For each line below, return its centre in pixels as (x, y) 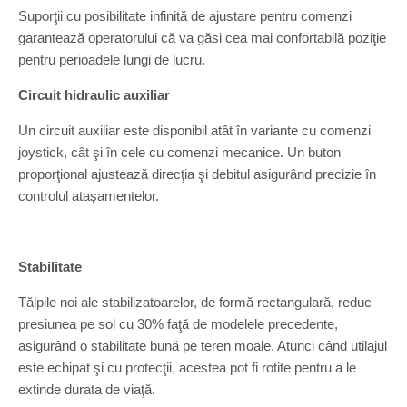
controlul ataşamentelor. (89, 196)
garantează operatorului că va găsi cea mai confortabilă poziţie (202, 38)
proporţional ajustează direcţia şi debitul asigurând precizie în (197, 174)
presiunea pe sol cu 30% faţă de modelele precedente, (178, 324)
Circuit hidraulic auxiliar (94, 95)
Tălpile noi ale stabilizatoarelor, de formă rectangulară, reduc (195, 302)
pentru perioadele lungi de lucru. (112, 60)
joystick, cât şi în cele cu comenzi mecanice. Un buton (179, 152)
